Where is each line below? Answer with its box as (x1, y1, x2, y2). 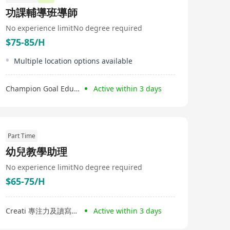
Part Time (8, 131, 35, 140)
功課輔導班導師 (6, 6, 78, 20)
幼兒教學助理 (6, 145, 67, 159)
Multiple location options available (14, 56, 132, 66)
